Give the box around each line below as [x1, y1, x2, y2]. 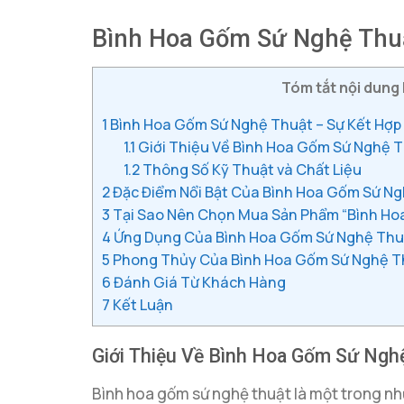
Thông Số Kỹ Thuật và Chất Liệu [140, 160, 363, 180]
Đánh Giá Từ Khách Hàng [111, 272, 286, 293]
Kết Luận [110, 295, 173, 316]
